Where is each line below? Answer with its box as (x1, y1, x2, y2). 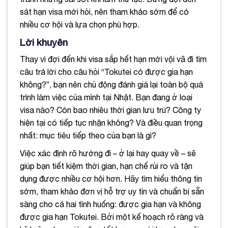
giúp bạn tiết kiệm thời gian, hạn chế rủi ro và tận (20, 161, 192, 171)
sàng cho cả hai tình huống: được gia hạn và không (20, 199, 201, 209)
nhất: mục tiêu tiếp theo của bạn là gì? (20, 131, 156, 140)
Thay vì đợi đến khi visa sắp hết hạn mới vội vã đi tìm (20, 54, 207, 64)
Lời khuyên (20, 36, 68, 48)
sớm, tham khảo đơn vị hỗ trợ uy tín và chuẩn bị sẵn (20, 187, 204, 196)
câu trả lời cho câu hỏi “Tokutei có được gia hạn (20, 67, 193, 77)
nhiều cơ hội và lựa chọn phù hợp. (20, 19, 139, 29)
